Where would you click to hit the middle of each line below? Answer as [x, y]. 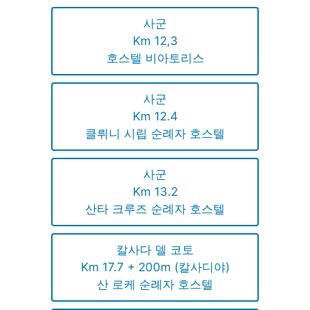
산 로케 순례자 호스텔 [155, 284]
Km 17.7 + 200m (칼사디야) [155, 267]
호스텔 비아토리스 [155, 58]
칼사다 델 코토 [155, 249]
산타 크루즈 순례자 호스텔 [155, 209]
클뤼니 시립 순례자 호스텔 [155, 133]
